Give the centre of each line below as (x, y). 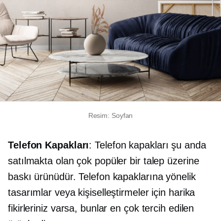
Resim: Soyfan (110, 116)
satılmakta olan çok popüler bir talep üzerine (104, 161)
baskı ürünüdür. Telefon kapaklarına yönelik (102, 177)
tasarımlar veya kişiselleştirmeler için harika (102, 193)
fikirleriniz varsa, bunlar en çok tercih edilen (101, 208)
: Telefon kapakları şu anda (147, 145)
